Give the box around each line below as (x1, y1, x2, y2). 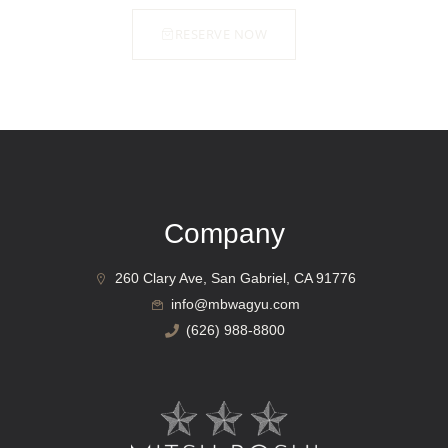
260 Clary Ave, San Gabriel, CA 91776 (114, 270, 356, 286)
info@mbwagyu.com (170, 296, 300, 312)
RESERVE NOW (174, 25, 267, 43)
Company (163, 218, 285, 249)
